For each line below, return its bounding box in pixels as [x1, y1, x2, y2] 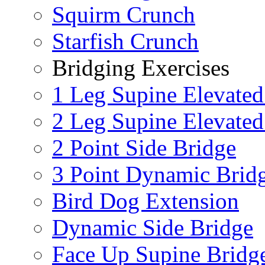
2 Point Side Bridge [52, 135, 236, 161]
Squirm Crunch [52, 2, 195, 28]
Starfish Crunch [52, 28, 199, 54]
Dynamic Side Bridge [52, 215, 253, 241]
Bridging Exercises [52, 55, 230, 81]
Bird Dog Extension [52, 188, 239, 214]
